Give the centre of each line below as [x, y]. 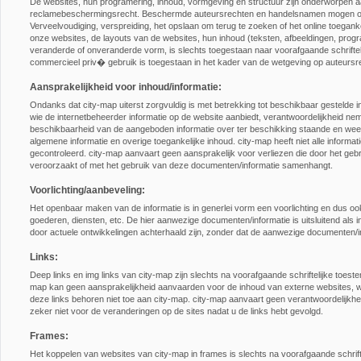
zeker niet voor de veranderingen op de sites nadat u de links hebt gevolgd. [176, 311]
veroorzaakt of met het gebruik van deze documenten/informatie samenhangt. [181, 165]
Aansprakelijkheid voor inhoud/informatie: [126, 87]
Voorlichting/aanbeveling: [87, 190]
